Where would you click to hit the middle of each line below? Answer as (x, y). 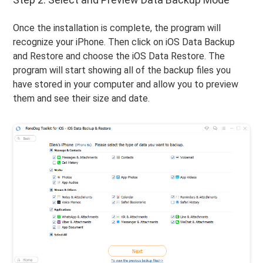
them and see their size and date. (82, 98)
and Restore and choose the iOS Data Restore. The (119, 56)
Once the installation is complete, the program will (117, 28)
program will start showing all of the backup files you (122, 70)
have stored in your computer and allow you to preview (126, 84)
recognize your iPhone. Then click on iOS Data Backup (124, 42)
